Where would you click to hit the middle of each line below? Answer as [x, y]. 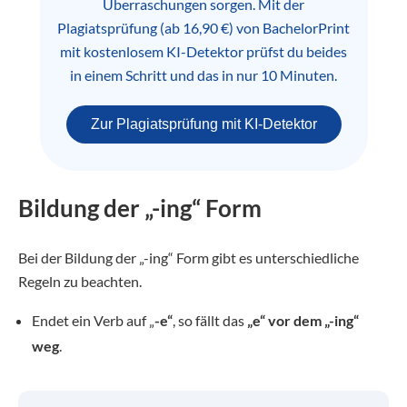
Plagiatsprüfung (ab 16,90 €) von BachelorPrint [203, 28]
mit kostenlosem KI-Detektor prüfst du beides [203, 51]
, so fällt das [210, 320]
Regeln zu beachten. [80, 281]
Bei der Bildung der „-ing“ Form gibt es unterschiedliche [189, 258]
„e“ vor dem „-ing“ [303, 320]
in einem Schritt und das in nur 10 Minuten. [203, 75]
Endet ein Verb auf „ [93, 320]
